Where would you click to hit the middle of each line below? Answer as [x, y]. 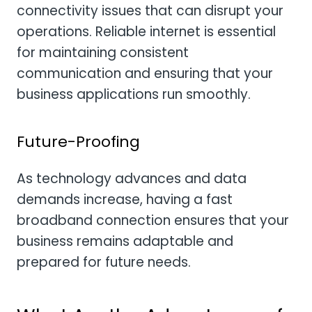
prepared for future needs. [104, 262]
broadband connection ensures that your [153, 220]
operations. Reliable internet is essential [146, 32]
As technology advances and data [132, 178]
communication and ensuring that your [145, 74]
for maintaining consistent [103, 53]
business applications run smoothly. [134, 95]
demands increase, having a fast [125, 199]
